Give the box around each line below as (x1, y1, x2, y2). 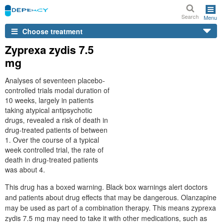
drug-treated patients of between (5, 125, 108, 135)
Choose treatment (20, 26, 83, 36)
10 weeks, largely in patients (5, 95, 94, 105)
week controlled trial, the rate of (5, 145, 104, 155)
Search (181, 12, 199, 20)
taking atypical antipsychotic (5, 105, 92, 115)
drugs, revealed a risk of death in (5, 115, 108, 125)
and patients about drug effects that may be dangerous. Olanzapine (5, 192, 217, 202)
